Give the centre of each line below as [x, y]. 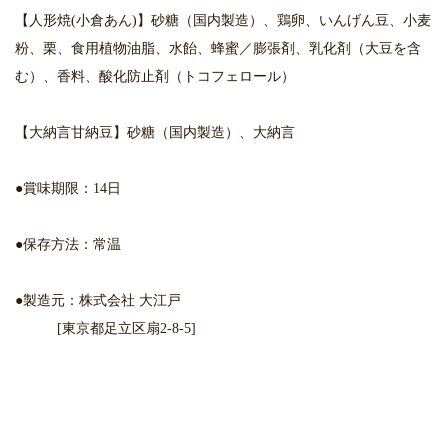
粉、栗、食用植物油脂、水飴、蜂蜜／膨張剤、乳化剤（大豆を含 [218, 48]
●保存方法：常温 [68, 244]
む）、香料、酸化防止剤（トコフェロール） [155, 76]
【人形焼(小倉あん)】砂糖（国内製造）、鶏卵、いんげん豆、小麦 [223, 20]
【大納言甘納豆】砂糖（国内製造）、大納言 [155, 132]
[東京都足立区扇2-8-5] [105, 328]
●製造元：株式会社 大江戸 [98, 300]
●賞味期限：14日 [68, 188]
